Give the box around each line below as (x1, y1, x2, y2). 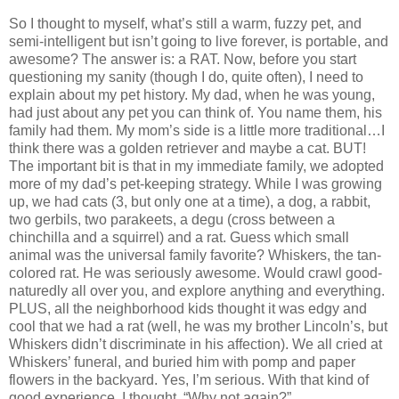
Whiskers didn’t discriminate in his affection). (9, 336, 289, 352)
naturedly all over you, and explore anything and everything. (9, 282, 385, 298)
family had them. (9, 122, 112, 138)
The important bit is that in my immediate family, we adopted (9, 158, 384, 174)
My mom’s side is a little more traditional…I (116, 122, 385, 138)
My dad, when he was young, (191, 86, 375, 102)
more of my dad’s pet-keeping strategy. (9, 175, 251, 191)
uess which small (240, 229, 349, 245)
